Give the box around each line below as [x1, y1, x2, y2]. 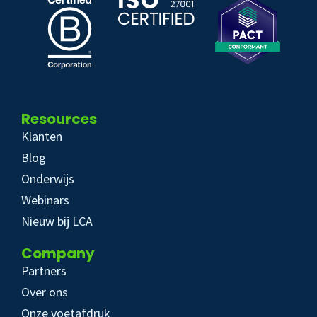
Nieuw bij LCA [21, 213, 93, 230]
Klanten [21, 128, 62, 145]
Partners [21, 263, 67, 279]
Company [21, 243, 95, 264]
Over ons [21, 284, 68, 301]
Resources [21, 109, 97, 129]
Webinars [21, 192, 69, 209]
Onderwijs [21, 171, 74, 188]
